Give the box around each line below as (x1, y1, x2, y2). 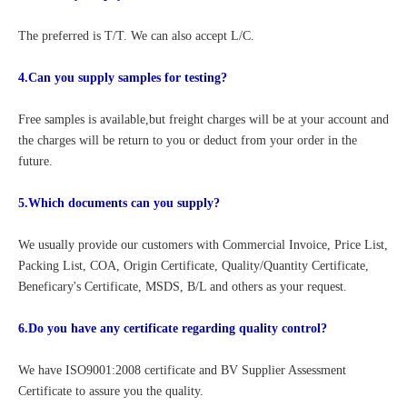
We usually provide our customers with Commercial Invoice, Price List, (18, 238, 388, 252)
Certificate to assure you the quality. (18, 384, 207, 398)
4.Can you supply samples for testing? (18, 71, 227, 84)
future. (18, 154, 53, 168)
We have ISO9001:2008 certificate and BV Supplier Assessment (18, 363, 346, 377)
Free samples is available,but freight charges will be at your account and (18, 113, 389, 126)
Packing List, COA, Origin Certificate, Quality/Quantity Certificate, (18, 259, 369, 273)
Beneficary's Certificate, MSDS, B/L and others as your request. (18, 280, 347, 293)
